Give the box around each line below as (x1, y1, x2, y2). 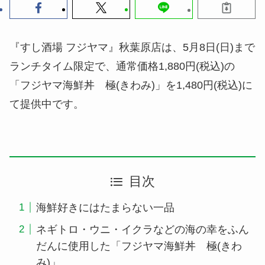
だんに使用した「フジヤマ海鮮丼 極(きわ (35, 240, 242, 252)
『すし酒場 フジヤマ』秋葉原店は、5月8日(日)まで (9, 41, 255, 54)
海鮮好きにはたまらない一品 (35, 201, 174, 214)
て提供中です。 (9, 98, 84, 111)
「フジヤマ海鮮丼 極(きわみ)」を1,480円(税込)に (9, 79, 253, 92)
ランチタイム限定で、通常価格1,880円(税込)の (9, 60, 235, 73)
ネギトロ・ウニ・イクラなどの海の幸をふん (35, 223, 249, 235)
